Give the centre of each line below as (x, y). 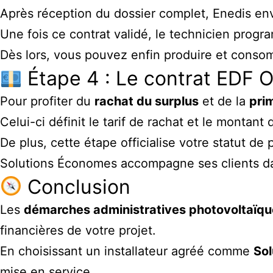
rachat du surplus (147, 101)
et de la (224, 101)
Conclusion (76, 186)
